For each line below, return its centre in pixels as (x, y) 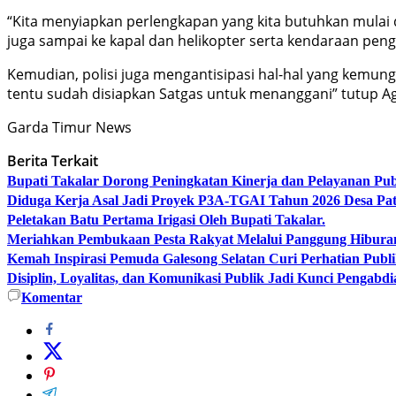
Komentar (52, 297)
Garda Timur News (69, 127)
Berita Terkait (53, 160)
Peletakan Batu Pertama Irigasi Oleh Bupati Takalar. (166, 219)
